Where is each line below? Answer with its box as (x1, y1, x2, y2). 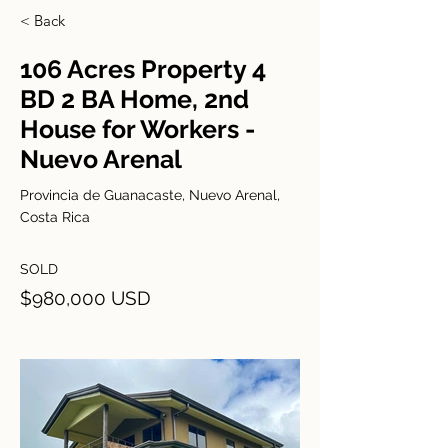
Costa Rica (20, 209, 90, 225)
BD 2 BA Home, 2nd (20, 84, 249, 114)
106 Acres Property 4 (20, 54, 266, 84)
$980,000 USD (20, 287, 151, 309)
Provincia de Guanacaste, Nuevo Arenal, (20, 187, 280, 203)
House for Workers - (20, 114, 255, 144)
